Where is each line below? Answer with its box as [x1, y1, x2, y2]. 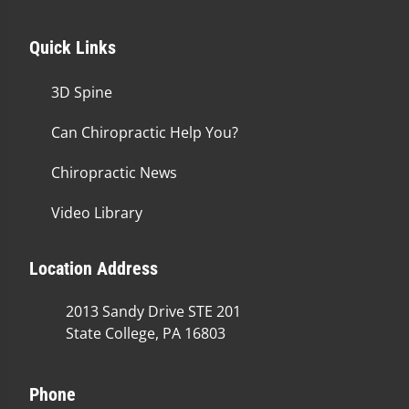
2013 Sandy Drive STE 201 [66, 301, 241, 321]
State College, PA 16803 [66, 323, 225, 343]
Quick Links [29, 37, 116, 58]
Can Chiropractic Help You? [51, 122, 238, 142]
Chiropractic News [51, 163, 177, 183]
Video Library [51, 203, 142, 223]
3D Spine [51, 82, 112, 102]
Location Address [29, 257, 158, 279]
